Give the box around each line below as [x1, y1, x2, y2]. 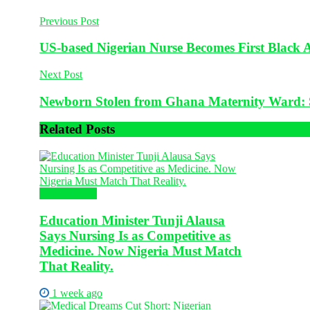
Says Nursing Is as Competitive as [39, 228, 230, 243]
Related [39, 122, 82, 137]
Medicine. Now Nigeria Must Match [39, 243, 241, 258]
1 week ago [49, 286, 102, 299]
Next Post [39, 69, 82, 81]
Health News [39, 188, 97, 200]
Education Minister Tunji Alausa [39, 212, 225, 228]
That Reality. [39, 258, 113, 273]
